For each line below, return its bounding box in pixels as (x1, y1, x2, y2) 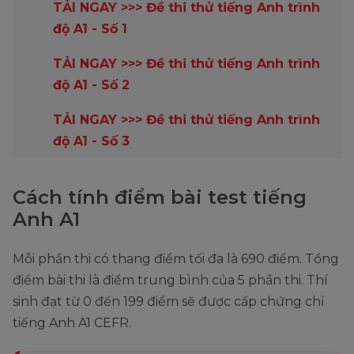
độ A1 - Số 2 (53, 77, 130, 92)
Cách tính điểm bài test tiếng (13, 185, 307, 209)
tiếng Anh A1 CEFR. (13, 314, 131, 330)
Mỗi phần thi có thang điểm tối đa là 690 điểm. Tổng (13, 250, 339, 266)
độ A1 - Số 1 (53, 21, 127, 36)
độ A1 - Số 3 (53, 133, 130, 149)
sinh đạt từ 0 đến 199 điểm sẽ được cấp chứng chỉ (13, 293, 324, 309)
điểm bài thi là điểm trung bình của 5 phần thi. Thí (13, 272, 328, 288)
